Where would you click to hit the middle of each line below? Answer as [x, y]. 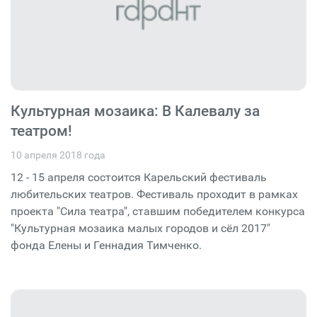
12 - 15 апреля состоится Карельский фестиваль [139, 177]
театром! [41, 131]
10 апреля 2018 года [58, 155]
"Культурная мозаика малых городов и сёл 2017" [140, 228]
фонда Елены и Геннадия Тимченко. [106, 245]
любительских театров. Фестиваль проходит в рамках [154, 194]
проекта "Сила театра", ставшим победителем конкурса [158, 211]
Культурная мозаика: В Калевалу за [135, 111]
